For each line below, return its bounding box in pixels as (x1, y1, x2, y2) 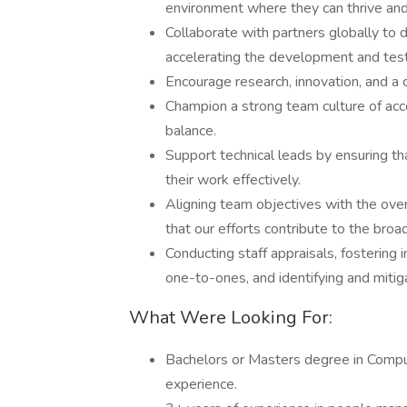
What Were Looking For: (129, 305, 333, 330)
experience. (165, 374, 237, 394)
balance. (165, 121, 216, 141)
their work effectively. (165, 170, 301, 190)
